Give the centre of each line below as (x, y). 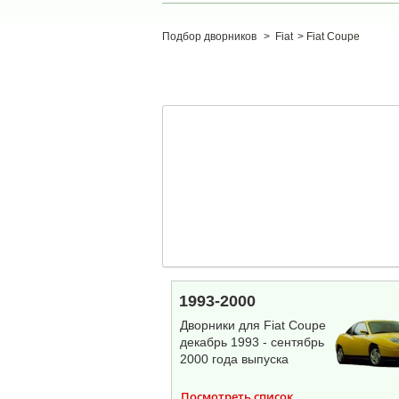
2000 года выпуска (234, 359)
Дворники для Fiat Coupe (252, 325)
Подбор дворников (209, 37)
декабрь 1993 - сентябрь (252, 342)
